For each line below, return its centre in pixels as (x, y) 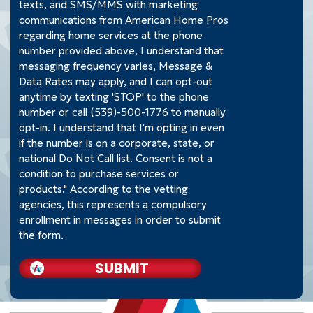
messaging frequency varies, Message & (116, 66)
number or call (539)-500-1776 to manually (123, 112)
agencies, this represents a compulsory (113, 204)
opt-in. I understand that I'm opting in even (122, 128)
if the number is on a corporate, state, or (117, 143)
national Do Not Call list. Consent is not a (116, 158)
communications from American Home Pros (124, 20)
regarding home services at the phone (111, 35)
